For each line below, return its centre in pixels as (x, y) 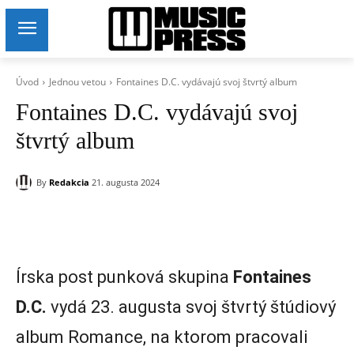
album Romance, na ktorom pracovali (162, 337)
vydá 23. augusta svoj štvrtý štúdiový (191, 307)
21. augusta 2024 (126, 183)
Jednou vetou (77, 82)
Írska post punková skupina (124, 277)
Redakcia (69, 182)
